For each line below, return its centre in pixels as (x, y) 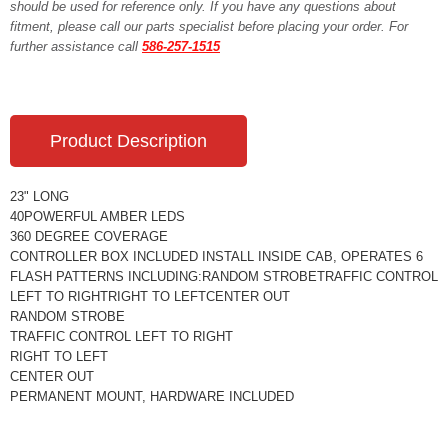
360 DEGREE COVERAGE (89, 236)
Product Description (128, 141)
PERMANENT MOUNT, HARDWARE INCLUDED (152, 396)
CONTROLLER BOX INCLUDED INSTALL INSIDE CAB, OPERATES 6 (216, 256)
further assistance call (76, 46)
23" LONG (39, 196)
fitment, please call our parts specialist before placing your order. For (209, 26)
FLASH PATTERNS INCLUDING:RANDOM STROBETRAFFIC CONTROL (224, 276)
